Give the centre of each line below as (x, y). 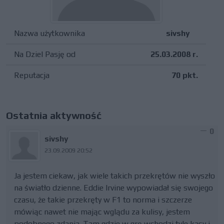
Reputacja (32, 75)
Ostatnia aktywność (54, 115)
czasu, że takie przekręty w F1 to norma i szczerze (103, 200)
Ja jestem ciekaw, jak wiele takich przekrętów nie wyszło (114, 176)
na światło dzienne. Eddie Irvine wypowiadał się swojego (113, 188)
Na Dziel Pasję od (45, 54)
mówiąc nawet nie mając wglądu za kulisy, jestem (102, 212)
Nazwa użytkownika (49, 33)
